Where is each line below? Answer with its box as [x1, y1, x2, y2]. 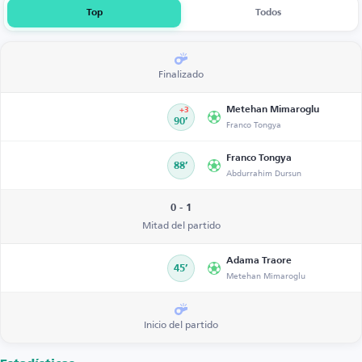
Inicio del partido [144, 315, 218, 334]
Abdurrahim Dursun [226, 165, 301, 181]
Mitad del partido [141, 216, 221, 234]
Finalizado [158, 65, 204, 83]
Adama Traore [226, 256, 292, 266]
